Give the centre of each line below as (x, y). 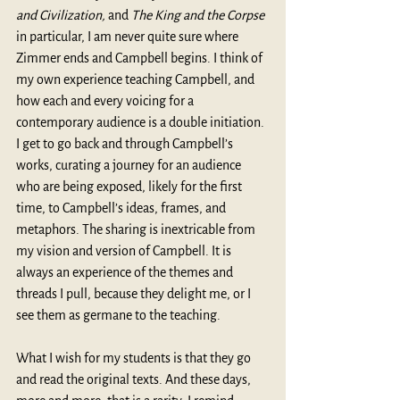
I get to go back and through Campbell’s (126, 143)
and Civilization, (61, 15)
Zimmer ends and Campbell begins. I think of (141, 58)
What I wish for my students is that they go (135, 358)
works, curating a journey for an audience (130, 165)
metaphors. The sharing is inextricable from (137, 229)
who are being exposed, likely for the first (130, 186)
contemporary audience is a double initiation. (142, 122)
